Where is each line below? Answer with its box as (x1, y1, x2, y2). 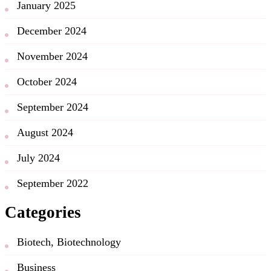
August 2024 (17, 126, 73, 139)
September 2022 (17, 177, 88, 189)
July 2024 (17, 151, 60, 164)
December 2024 (17, 24, 87, 37)
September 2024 (17, 100, 88, 113)
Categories (5, 203, 81, 222)
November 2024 (17, 50, 88, 62)
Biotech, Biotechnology (17, 235, 121, 248)
